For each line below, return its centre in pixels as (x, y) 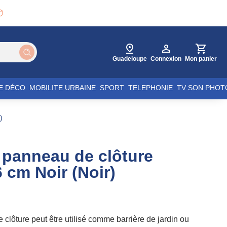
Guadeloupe (130, 59)
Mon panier (201, 59)
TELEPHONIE (150, 88)
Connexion (166, 59)
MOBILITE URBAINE (63, 88)
